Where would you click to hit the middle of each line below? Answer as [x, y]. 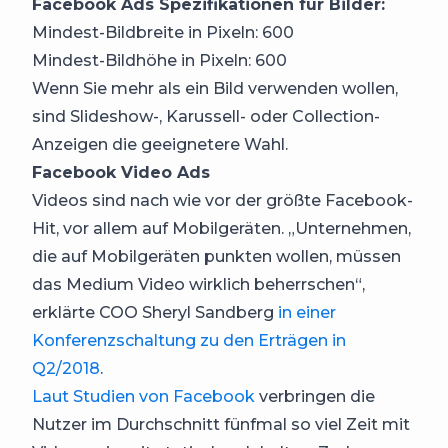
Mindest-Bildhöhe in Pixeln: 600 [159, 60]
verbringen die [315, 396]
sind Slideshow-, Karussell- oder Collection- [206, 116]
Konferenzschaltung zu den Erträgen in [189, 340]
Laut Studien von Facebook [143, 396]
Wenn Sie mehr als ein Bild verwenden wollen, [215, 88]
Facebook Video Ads [121, 172]
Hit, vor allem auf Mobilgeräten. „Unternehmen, [221, 228]
